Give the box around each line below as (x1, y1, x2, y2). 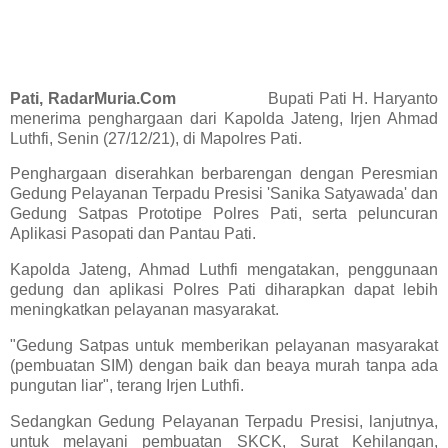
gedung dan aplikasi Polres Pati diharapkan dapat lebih (10, 281, 438, 299)
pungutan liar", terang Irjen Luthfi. (10, 377, 244, 395)
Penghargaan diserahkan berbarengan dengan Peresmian (10, 165, 438, 183)
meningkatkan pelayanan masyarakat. (10, 301, 279, 319)
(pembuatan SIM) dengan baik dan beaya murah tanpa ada (10, 357, 438, 375)
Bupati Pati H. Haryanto (176, 89, 439, 107)
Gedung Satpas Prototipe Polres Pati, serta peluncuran (10, 205, 438, 223)
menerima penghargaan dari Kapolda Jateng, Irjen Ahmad (10, 109, 438, 127)
